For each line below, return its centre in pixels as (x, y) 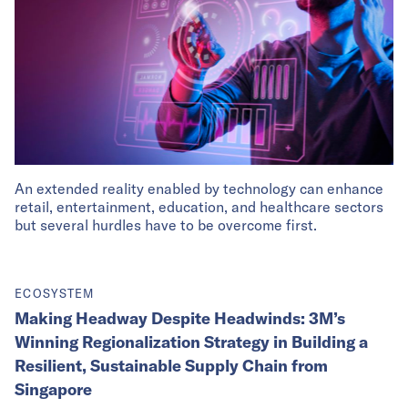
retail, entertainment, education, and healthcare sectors (199, 206)
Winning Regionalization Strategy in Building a (191, 342)
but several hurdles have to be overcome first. (166, 224)
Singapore (53, 389)
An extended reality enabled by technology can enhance (199, 188)
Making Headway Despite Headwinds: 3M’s (180, 318)
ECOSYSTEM (55, 293)
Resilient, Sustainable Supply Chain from (171, 365)
